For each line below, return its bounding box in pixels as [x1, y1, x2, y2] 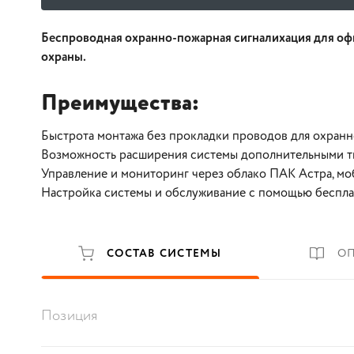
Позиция [41, 306, 98, 327]
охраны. [41, 48, 86, 67]
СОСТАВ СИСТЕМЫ [107, 246, 222, 262]
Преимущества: [41, 87, 200, 121]
